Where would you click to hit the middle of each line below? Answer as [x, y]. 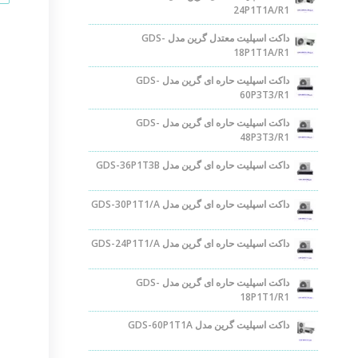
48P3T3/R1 [265, 137]
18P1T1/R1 [265, 297]
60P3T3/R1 [265, 95]
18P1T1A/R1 [261, 52]
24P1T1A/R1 [261, 10]
